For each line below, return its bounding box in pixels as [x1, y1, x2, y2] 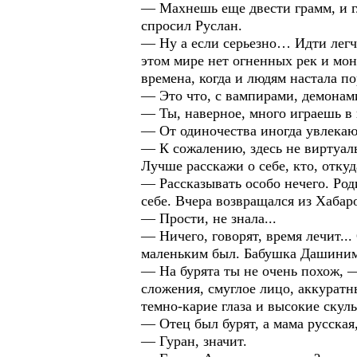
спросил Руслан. [141, 18, 242, 33]
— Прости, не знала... [141, 210, 277, 226]
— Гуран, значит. [141, 333, 247, 349]
